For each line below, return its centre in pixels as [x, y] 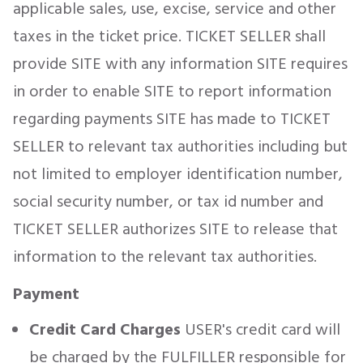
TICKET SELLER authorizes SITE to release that [175, 229]
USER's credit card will [261, 330]
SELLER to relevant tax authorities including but [180, 147]
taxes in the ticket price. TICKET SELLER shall [169, 36]
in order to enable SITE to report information [172, 92]
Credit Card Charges [105, 330]
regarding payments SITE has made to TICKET [172, 119]
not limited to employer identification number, [178, 174]
